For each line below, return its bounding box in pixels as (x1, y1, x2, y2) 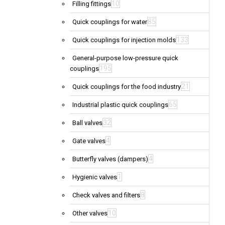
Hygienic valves (72, 173, 117, 181)
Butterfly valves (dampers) (72, 155, 148, 163)
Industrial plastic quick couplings (72, 101, 168, 109)
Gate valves (72, 137, 105, 145)
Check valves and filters (72, 191, 140, 199)
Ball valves (72, 119, 102, 127)
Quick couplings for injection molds (72, 36, 176, 44)
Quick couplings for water (72, 18, 147, 26)
